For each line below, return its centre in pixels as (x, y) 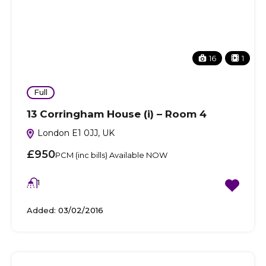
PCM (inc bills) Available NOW (111, 155)
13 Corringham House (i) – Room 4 (117, 114)
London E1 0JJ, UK (75, 133)
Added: (41, 210)
